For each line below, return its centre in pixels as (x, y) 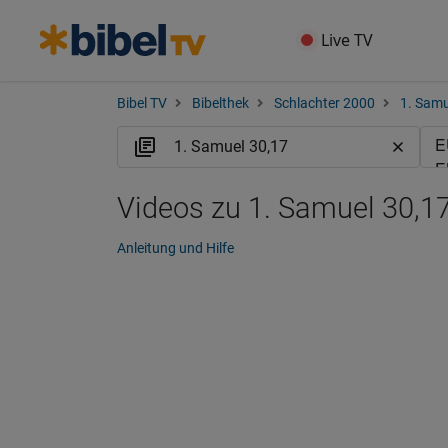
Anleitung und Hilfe (175, 248)
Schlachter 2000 (324, 103)
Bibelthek (220, 103)
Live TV (347, 40)
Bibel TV (142, 103)
